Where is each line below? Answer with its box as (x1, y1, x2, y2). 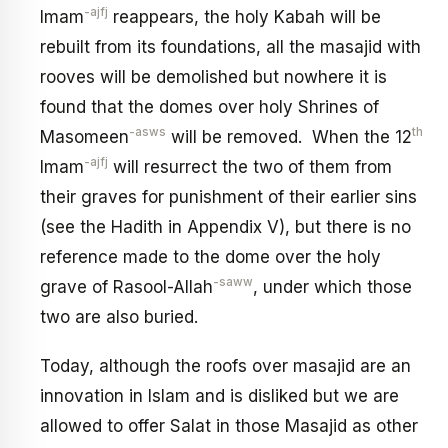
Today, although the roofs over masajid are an (40, 356, 411, 377)
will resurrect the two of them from (108, 156, 392, 177)
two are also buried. (40, 306, 198, 327)
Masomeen (40, 126, 129, 147)
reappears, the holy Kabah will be (108, 6, 381, 27)
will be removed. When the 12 (166, 126, 412, 147)
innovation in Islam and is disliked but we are (40, 386, 399, 407)
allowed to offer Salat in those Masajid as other (40, 416, 418, 437)
